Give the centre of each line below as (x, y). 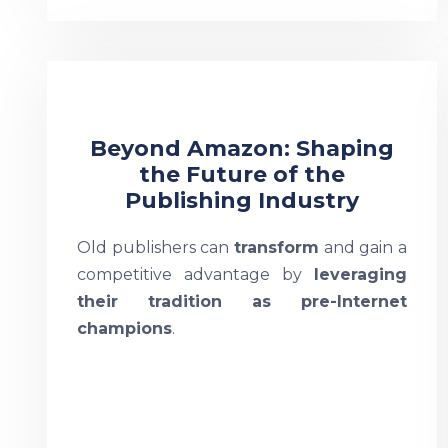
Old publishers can (155, 247)
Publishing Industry (241, 200)
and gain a (363, 247)
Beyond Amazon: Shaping (241, 148)
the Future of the (241, 174)
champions (124, 328)
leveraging (360, 274)
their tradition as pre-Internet (242, 301)
